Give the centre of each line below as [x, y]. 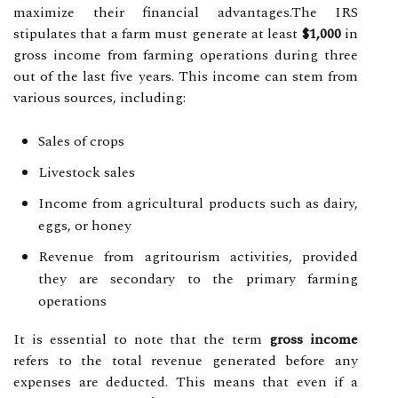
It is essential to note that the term [142, 339]
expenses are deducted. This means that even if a [186, 382]
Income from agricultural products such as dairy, [198, 203]
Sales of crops [81, 141]
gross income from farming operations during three [186, 55]
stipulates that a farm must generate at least [158, 33]
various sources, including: [99, 97]
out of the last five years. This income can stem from [186, 76]
